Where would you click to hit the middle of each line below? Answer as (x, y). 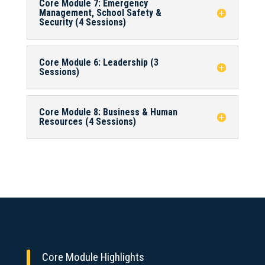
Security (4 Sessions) (82, 22)
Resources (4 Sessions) (87, 121)
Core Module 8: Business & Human (108, 112)
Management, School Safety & (100, 12)
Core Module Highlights (93, 257)
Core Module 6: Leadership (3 (98, 62)
